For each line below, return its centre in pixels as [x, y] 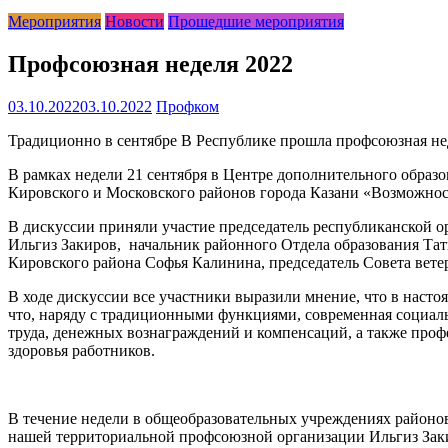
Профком [187, 106]
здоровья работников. [81, 350]
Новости [134, 21]
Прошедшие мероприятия [256, 21]
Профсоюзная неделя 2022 [150, 63]
